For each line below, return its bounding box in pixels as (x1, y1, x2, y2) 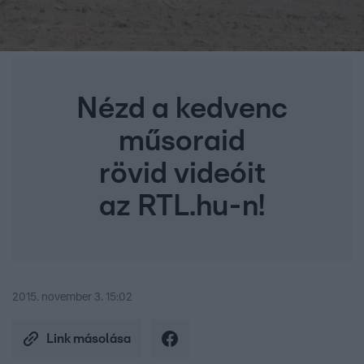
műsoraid (119, 127, 245, 157)
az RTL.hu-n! (99, 192, 265, 222)
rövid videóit (98, 159, 266, 189)
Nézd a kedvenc (76, 94, 288, 124)
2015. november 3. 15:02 (12, 292, 132, 304)
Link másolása (46, 332, 131, 346)
